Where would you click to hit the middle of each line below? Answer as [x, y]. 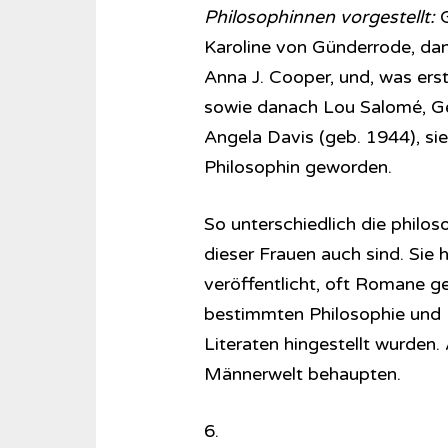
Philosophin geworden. [297, 167]
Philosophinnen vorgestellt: [319, 17]
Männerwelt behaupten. [302, 374]
